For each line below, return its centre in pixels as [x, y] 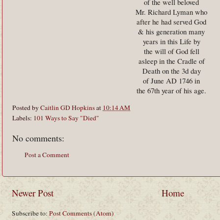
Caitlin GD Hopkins [68, 107]
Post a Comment [47, 155]
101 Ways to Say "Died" [66, 118]
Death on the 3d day [171, 70]
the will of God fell [171, 51]
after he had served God [171, 21]
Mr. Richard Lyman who [171, 12]
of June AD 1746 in [171, 80]
